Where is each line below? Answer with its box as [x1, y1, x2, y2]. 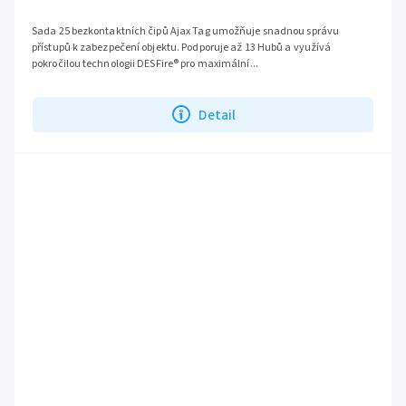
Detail [198, 104, 237, 125]
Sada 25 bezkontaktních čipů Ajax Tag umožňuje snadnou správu [32, 24, 339, 40]
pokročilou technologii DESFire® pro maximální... [32, 56, 258, 72]
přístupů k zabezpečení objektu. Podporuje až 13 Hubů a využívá [32, 40, 332, 56]
